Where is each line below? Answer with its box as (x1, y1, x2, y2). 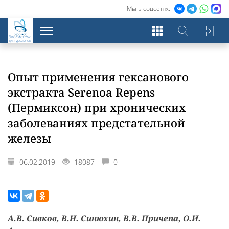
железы (8, 130, 51, 146)
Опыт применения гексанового (8, 69, 189, 84)
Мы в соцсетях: (127, 4, 172, 13)
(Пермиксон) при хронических (8, 100, 186, 115)
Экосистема (9, 34, 31, 39)
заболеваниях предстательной (8, 115, 185, 130)
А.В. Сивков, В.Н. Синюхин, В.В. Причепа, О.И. (8, 213, 201, 224)
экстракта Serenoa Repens (8, 84, 155, 100)
